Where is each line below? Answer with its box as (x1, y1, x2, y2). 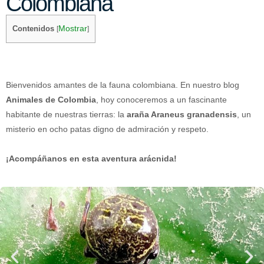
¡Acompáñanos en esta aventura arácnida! (6, 153, 177, 163)
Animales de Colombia (6, 94, 96, 104)
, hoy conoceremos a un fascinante (96, 94, 227, 104)
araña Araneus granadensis (127, 109, 237, 119)
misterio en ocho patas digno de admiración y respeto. (6, 124, 209, 134)
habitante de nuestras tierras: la (6, 109, 127, 119)
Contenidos (12, 24, 54, 34)
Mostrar (58, 24, 87, 34)
